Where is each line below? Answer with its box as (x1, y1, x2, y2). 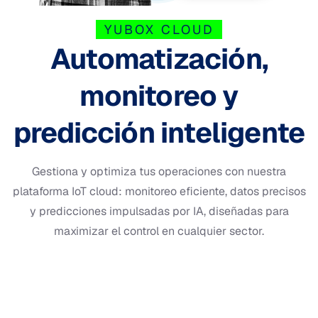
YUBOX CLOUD (104, 21, 214, 38)
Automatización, (50, 40, 268, 77)
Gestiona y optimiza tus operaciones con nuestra (32, 163, 286, 179)
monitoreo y (79, 77, 238, 114)
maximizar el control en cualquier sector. (54, 223, 264, 238)
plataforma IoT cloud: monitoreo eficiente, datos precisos (12, 183, 306, 199)
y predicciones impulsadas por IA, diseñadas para (29, 203, 289, 219)
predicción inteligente (13, 114, 305, 151)
